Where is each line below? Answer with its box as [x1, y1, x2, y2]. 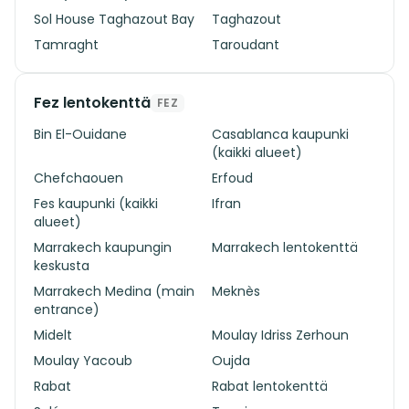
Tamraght [34, 36, 99, 54]
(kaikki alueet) [212, 143, 302, 162]
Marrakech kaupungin [34, 238, 172, 257]
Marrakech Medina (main [34, 282, 194, 300]
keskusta [34, 257, 89, 275]
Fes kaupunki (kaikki [34, 194, 158, 213]
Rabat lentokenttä [212, 377, 328, 395]
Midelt [34, 326, 72, 344]
